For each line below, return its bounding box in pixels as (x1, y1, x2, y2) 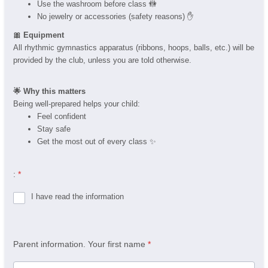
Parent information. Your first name (13, 239, 145, 249)
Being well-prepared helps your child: (13, 99, 140, 108)
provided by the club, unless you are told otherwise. (13, 55, 191, 65)
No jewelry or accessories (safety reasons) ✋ (37, 11, 194, 21)
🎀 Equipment (13, 30, 64, 39)
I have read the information (31, 191, 124, 201)
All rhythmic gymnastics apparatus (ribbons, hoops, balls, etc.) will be (13, 42, 254, 52)
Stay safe (37, 124, 71, 133)
